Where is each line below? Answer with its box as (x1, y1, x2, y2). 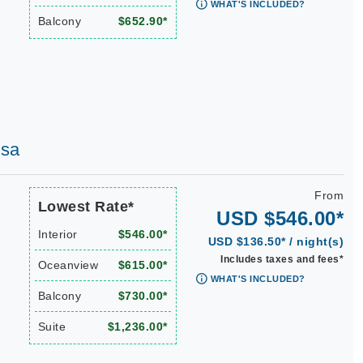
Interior (37, 228, 78, 241)
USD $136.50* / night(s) (207, 235, 344, 248)
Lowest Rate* (37, 199, 135, 215)
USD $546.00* (216, 207, 344, 229)
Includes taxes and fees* (220, 254, 344, 265)
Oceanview (37, 258, 98, 271)
